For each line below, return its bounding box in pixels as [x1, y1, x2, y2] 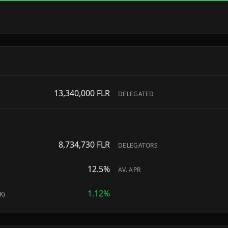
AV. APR [118, 165, 141, 174]
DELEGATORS [118, 141, 158, 150]
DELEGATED [118, 90, 154, 98]
